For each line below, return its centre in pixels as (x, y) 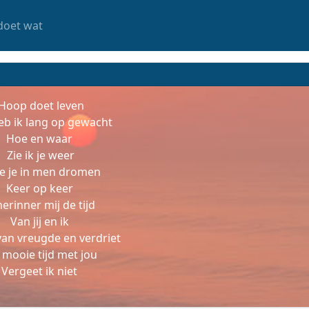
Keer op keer (39, 188)
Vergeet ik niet (39, 271)
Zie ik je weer (39, 155)
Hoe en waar (39, 139)
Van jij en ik (39, 221)
